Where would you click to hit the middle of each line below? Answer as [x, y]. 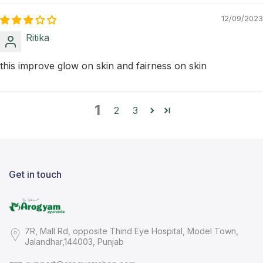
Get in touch [35, 175]
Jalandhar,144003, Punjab [74, 241]
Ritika [38, 38]
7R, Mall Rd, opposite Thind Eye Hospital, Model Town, [131, 231]
